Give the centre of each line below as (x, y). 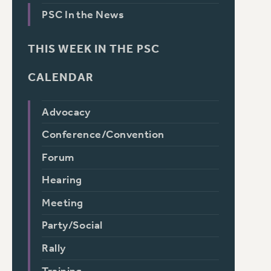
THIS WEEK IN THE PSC (93, 49)
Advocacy (66, 112)
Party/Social (72, 226)
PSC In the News (83, 15)
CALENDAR (60, 78)
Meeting (63, 203)
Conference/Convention (103, 135)
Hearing (62, 180)
